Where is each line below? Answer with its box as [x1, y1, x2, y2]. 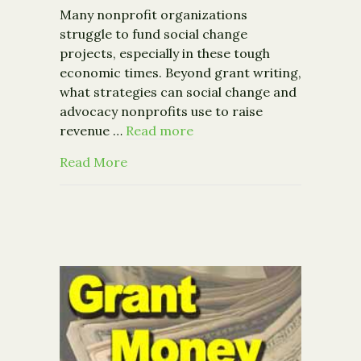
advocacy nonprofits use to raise [60, 102, 263, 119]
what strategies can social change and [60, 83, 297, 100]
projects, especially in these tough [60, 44, 270, 61]
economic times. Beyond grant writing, [60, 64, 301, 81]
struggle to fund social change [60, 25, 247, 42]
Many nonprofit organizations [60, 6, 247, 23]
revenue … [60, 122, 126, 139]
